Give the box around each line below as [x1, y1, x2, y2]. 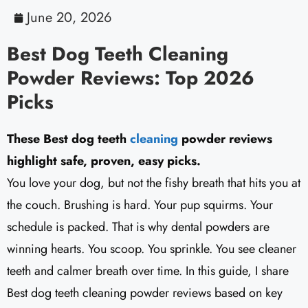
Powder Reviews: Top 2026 [7, 64, 254, 93]
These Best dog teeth [7, 130, 130, 148]
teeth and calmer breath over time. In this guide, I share [7, 262, 289, 280]
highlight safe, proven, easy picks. [7, 152, 201, 170]
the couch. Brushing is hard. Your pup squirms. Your [7, 196, 273, 214]
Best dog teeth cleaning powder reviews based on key [7, 284, 283, 302]
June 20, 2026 [27, 8, 112, 28]
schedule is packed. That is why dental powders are [7, 218, 269, 236]
